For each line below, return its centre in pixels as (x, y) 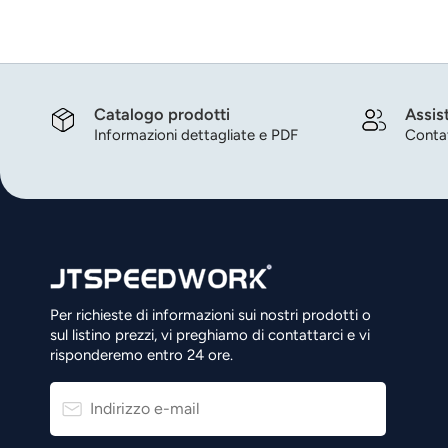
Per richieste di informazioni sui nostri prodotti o (210, 315)
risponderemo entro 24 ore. (141, 355)
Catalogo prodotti (162, 114)
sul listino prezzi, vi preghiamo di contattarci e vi (210, 335)
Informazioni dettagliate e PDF (196, 135)
